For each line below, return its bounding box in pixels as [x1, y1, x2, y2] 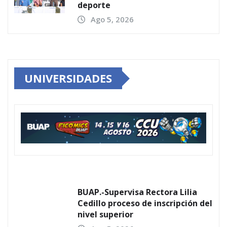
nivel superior [78, 209, 133, 220]
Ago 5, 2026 [91, 14, 134, 25]
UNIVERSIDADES [24, 70, 112, 86]
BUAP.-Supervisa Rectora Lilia [78, 186, 197, 198]
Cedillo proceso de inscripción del [78, 198, 212, 209]
